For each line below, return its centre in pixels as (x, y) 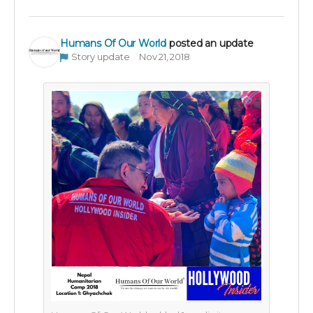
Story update (100, 56)
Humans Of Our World (114, 43)
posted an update (211, 43)
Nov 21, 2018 (165, 56)
